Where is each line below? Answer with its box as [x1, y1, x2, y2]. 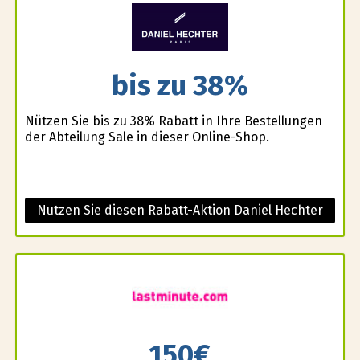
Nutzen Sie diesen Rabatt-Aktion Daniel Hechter [36, 202, 323, 219]
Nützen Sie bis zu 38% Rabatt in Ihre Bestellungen [24, 113, 322, 129]
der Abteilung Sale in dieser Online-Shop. [24, 129, 269, 145]
